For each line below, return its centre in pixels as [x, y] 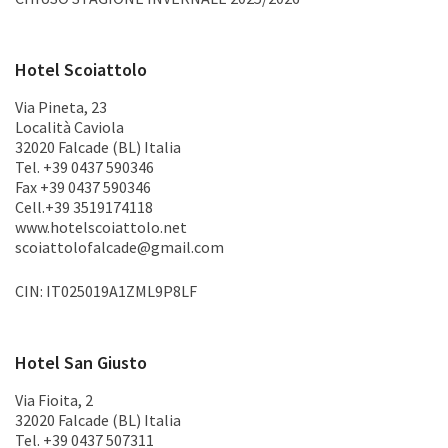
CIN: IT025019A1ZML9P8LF [106, 291]
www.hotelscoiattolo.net [101, 227]
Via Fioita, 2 [54, 400]
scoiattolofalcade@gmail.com [119, 247]
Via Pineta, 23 [61, 107]
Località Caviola [69, 127]
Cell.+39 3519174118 [84, 207]
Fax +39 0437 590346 [83, 187]
